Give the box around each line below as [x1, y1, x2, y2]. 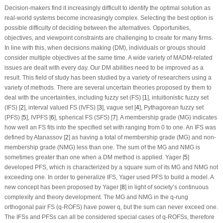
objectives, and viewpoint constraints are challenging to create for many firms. [4, 34, 213, 41]
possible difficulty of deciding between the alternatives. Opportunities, [4, 24, 191, 31]
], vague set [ [102, 104, 136, 111]
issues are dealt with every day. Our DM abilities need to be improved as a [4, 64, 204, 71]
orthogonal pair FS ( [4, 203, 58, 211]
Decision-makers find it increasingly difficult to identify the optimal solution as [4, 4, 211, 11]
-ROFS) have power [61, 203, 117, 211]
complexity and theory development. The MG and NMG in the [4, 193, 170, 201]
